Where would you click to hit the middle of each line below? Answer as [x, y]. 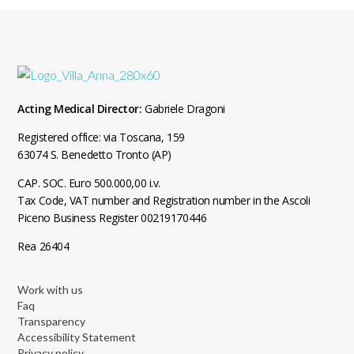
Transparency [52, 321]
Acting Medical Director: [80, 108]
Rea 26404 [43, 246]
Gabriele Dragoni [183, 108]
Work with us [51, 289]
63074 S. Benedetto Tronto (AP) [94, 154]
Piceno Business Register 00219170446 [112, 217]
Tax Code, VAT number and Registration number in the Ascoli [164, 200]
